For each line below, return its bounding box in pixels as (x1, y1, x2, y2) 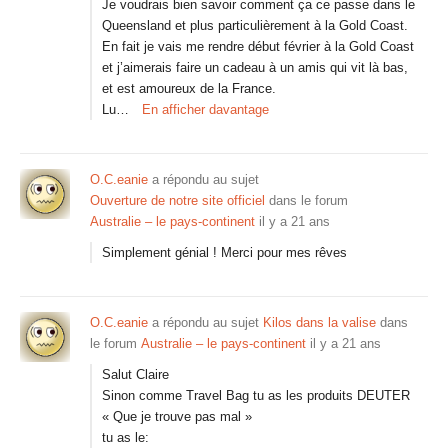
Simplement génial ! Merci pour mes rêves (102, 245, 347, 260)
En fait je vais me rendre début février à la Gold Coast (102, 39, 414, 54)
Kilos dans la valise (263, 315, 376, 330)
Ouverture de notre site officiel (90, 193, 265, 208)
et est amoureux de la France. (102, 81, 276, 96)
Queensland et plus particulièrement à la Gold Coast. (102, 18, 408, 33)
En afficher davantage (142, 102, 269, 117)
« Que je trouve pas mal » (102, 409, 252, 424)
